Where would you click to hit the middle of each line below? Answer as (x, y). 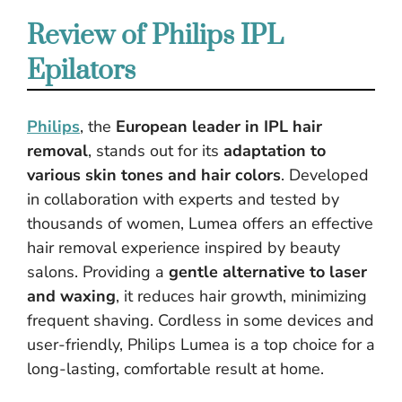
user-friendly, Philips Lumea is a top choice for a (201, 345)
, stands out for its (156, 151)
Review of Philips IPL (155, 36)
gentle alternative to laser (268, 272)
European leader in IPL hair (219, 127)
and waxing (71, 296)
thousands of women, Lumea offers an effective (200, 223)
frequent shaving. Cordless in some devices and (201, 320)
